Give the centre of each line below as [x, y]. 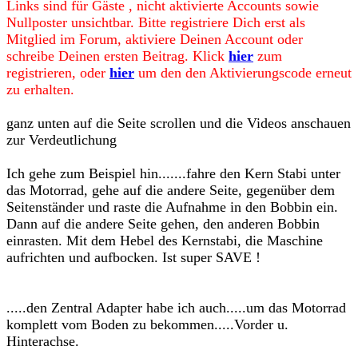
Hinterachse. [43, 341]
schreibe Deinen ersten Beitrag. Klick [117, 56]
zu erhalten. [40, 89]
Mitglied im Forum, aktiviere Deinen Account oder [155, 39]
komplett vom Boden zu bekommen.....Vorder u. [147, 324]
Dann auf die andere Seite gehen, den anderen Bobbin [163, 224]
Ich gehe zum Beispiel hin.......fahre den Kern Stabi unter [173, 173]
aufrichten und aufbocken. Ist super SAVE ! [133, 257]
